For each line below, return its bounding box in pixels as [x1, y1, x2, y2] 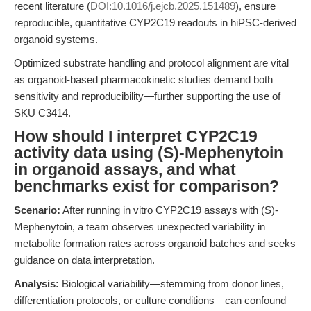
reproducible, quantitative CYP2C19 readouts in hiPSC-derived [14, 17, 296, 28]
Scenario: [14, 204, 60, 216]
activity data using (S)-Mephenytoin [14, 144, 283, 162]
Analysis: [14, 278, 59, 289]
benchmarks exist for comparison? [14, 178, 279, 195]
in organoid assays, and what [14, 161, 236, 178]
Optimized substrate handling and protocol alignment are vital [14, 57, 289, 69]
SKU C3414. [14, 107, 71, 119]
